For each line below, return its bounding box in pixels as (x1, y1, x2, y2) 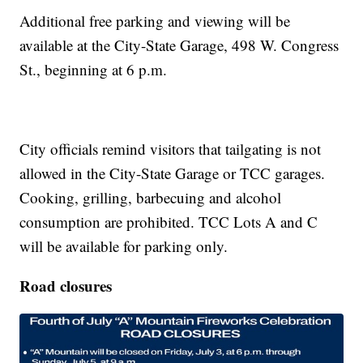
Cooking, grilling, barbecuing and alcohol (19, 186, 282, 207)
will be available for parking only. (19, 235, 228, 256)
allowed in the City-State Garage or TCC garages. (19, 162, 326, 183)
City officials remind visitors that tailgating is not (19, 138, 322, 159)
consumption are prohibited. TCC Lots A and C (19, 211, 318, 232)
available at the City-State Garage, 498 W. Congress (19, 34, 340, 55)
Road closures (19, 274, 113, 297)
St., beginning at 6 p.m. (19, 58, 168, 79)
